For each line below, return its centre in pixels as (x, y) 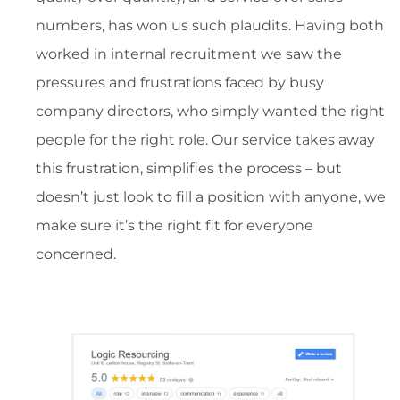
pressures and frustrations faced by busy (180, 83)
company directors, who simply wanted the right (210, 112)
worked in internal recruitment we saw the (189, 54)
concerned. (76, 254)
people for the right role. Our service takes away (205, 140)
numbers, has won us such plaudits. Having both (210, 26)
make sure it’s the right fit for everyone (175, 226)
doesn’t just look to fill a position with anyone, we (211, 197)
